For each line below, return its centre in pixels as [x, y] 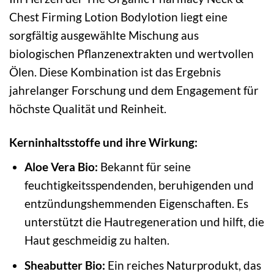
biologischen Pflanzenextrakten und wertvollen [131, 54]
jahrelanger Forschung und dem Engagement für [134, 91]
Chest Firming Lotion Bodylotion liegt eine [118, 17]
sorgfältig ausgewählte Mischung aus [104, 35]
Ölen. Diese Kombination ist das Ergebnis [115, 72]
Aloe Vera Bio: [61, 166]
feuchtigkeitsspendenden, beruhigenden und [139, 185]
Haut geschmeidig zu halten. [97, 240]
